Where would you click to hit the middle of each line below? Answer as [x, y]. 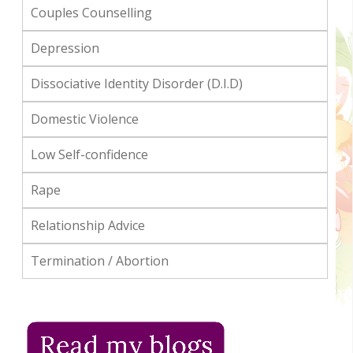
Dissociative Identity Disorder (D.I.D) [136, 84]
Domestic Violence [84, 119]
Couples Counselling [91, 13]
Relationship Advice [87, 226]
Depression [65, 48]
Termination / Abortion [99, 261]
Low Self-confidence [89, 155]
